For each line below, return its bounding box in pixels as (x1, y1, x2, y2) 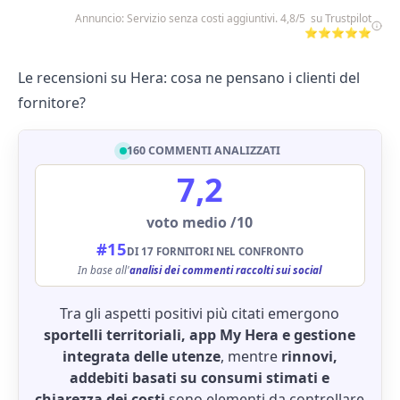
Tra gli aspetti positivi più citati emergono (60, 304, 340, 323)
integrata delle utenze (62, 346, 221, 366)
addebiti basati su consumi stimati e (70, 368, 330, 387)
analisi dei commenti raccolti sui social (129, 263, 322, 277)
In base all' (78, 263, 130, 277)
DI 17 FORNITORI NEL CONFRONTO (126, 245, 304, 258)
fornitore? (18, 93, 86, 112)
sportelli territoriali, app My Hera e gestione (44, 325, 356, 345)
